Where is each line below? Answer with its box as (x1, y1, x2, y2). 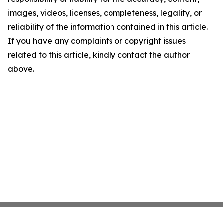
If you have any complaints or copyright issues (8, 36, 186, 46)
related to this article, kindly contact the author (8, 50, 190, 60)
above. (8, 64, 34, 74)
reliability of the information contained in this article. (8, 22, 208, 32)
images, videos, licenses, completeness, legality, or (8, 8, 202, 18)
